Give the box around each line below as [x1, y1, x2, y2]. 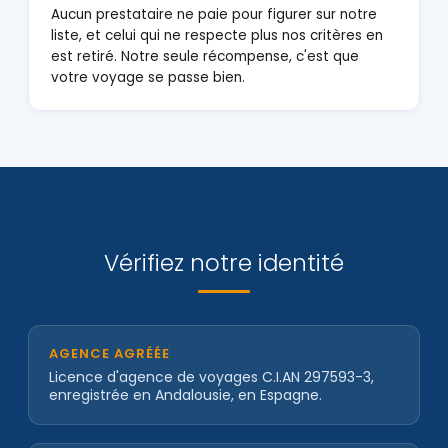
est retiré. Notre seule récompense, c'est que [51, 47, 359, 66]
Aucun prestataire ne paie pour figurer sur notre [51, 5, 377, 24]
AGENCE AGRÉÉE [49, 344, 170, 363]
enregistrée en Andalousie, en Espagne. [49, 385, 322, 405]
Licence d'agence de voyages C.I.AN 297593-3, [49, 367, 374, 387]
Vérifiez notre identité [104, 247, 344, 279]
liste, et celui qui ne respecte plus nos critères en [51, 26, 383, 45]
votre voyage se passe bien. [51, 68, 245, 87]
